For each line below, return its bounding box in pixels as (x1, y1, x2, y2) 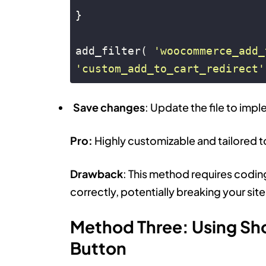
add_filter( (75, 44, 154, 57)
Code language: (69, 85, 144, 97)
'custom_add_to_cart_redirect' (75, 62, 265, 75)
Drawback (70, 166, 123, 180)
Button (70, 237, 126, 258)
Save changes (72, 100, 145, 114)
